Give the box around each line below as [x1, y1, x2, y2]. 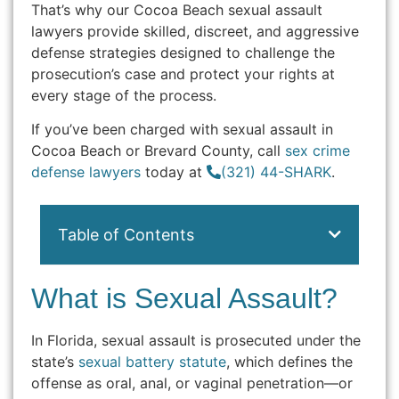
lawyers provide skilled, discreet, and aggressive [31, 21, 359, 40]
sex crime [285, 142, 350, 160]
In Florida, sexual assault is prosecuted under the [31, 330, 361, 349]
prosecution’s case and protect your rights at [31, 64, 335, 83]
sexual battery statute [78, 352, 226, 370]
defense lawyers [31, 163, 141, 182]
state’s [31, 352, 78, 370]
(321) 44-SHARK [221, 163, 331, 182]
